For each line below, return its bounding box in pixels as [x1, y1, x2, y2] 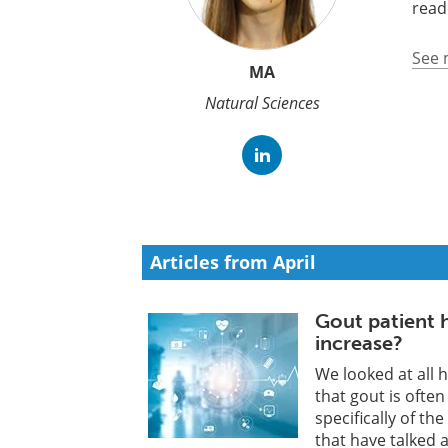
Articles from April [150, 250, 316, 274]
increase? [315, 331, 404, 355]
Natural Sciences [204, 92, 320, 113]
